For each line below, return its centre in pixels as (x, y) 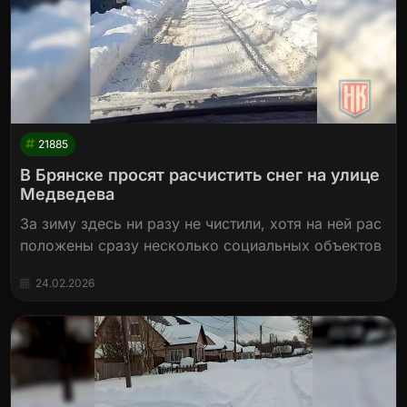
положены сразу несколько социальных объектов (201, 246)
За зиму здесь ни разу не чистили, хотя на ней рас (201, 224)
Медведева (68, 194)
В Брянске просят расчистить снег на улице (200, 175)
